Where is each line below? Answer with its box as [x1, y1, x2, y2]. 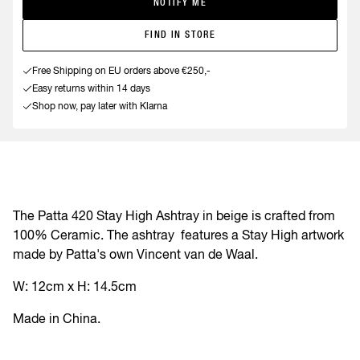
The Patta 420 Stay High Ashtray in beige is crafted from [13, 207, 335, 223]
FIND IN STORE [144, 29, 216, 41]
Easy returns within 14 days [32, 82, 150, 94]
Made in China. [13, 310, 100, 325]
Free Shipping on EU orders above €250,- [32, 64, 211, 76]
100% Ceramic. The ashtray [13, 227, 178, 242]
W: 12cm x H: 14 [13, 278, 108, 293]
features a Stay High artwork [178, 227, 344, 242]
